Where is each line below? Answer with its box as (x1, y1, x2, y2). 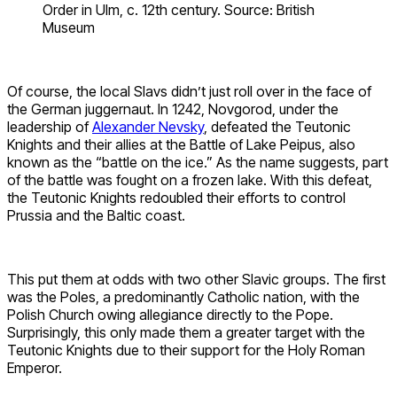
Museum (43, 19, 95, 37)
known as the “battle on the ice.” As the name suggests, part (7, 153, 388, 172)
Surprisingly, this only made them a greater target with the (7, 323, 365, 342)
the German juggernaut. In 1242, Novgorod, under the (7, 100, 339, 119)
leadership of (7, 118, 92, 136)
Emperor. (7, 359, 62, 378)
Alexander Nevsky (92, 118, 204, 136)
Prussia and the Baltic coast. (7, 206, 185, 225)
